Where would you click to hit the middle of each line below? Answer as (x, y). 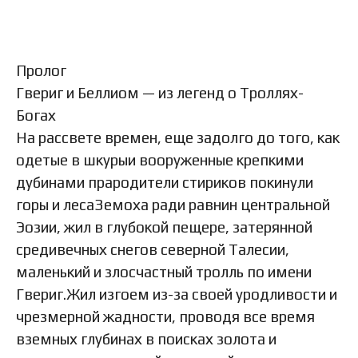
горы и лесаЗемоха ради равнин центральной (173, 204)
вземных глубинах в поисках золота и (146, 338)
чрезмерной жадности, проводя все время (165, 316)
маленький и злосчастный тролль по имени (164, 271)
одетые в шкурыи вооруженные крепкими (160, 159)
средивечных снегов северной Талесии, (153, 249)
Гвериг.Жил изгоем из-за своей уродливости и (177, 294)
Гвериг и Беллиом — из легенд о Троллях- (160, 92)
